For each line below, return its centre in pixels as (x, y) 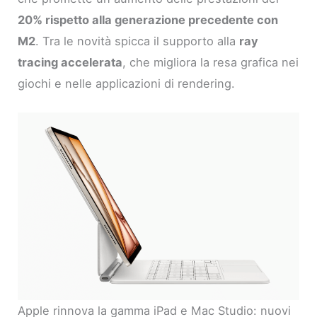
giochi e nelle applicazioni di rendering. (127, 83)
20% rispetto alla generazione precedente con (148, 19)
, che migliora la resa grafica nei (211, 62)
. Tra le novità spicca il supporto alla (138, 41)
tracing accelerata (70, 62)
